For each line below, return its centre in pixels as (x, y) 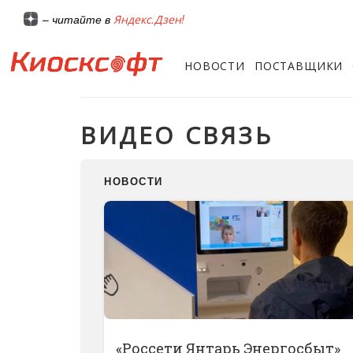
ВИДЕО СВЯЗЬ (177, 134)
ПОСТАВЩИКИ (299, 65)
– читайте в (78, 20)
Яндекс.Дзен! (149, 19)
